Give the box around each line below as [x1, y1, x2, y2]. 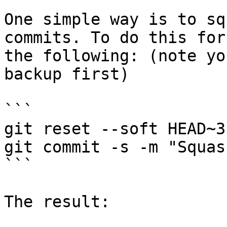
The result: [4, 193, 110, 211]
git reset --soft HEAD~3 [4, 120, 225, 138]
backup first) [4, 65, 129, 83]
